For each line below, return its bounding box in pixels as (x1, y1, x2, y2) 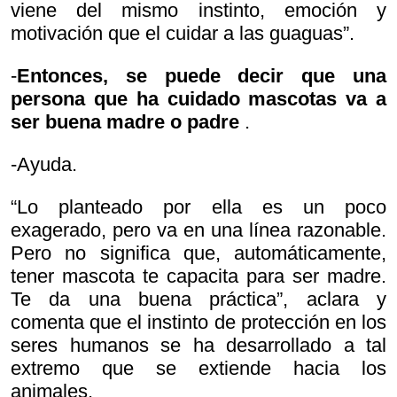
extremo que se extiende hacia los (11, 357, 386, 380)
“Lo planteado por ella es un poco (11, 196, 386, 219)
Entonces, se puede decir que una (17, 65, 386, 88)
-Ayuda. (11, 153, 77, 176)
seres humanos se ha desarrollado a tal (11, 334, 386, 357)
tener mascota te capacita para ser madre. (11, 265, 386, 288)
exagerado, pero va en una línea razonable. (11, 219, 386, 242)
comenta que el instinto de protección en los (11, 311, 386, 334)
